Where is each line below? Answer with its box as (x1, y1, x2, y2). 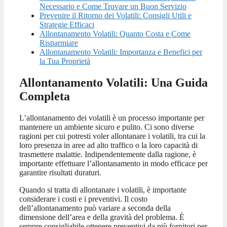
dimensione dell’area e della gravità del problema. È (19, 212, 184, 221)
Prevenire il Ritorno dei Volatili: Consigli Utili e (40, 11, 192, 20)
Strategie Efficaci (40, 20, 94, 29)
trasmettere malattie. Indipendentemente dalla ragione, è (19, 149, 196, 159)
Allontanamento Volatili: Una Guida (19, 75, 208, 89)
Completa (19, 89, 70, 103)
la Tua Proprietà (40, 56, 90, 65)
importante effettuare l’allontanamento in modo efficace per (19, 159, 208, 168)
